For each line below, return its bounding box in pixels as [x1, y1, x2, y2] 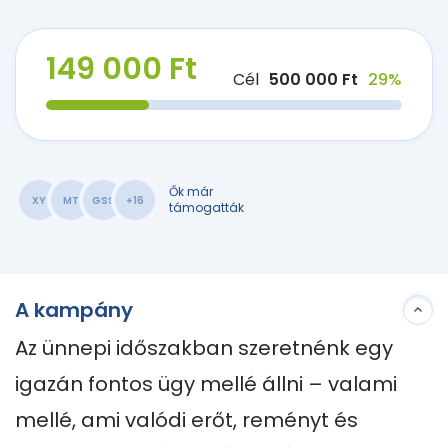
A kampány [15, 296, 133, 324]
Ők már [169, 183, 213, 200]
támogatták [169, 199, 244, 216]
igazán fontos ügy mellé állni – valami [15, 370, 397, 398]
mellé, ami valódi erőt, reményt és [15, 406, 358, 434]
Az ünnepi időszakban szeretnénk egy [15, 334, 393, 362]
